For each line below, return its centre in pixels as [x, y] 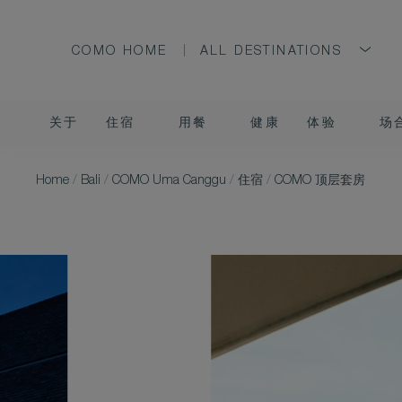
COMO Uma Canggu [169, 181]
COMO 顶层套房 [320, 181]
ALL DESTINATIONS [274, 52]
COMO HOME [120, 52]
